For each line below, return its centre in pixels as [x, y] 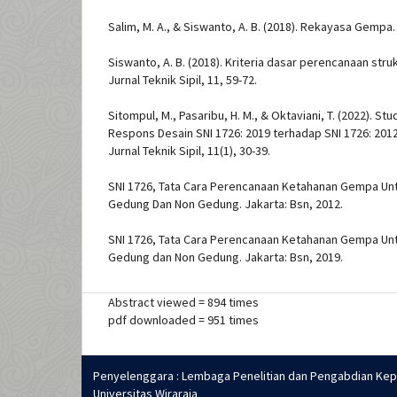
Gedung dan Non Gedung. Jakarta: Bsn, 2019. [226, 257]
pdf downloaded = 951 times [183, 320]
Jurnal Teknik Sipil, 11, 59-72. [183, 80]
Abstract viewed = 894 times [183, 303]
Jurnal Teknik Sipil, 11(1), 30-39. [189, 151]
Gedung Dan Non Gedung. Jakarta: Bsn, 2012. [226, 204]
